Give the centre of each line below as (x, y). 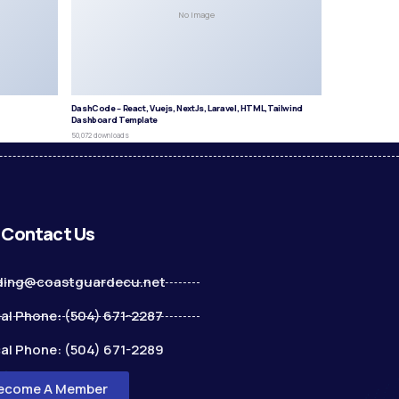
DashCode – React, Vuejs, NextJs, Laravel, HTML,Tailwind (187, 108)
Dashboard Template (114, 119)
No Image (196, 15)
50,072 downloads (100, 135)
